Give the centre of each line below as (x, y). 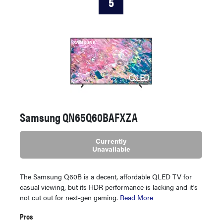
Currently (111, 141)
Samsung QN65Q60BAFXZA (79, 117)
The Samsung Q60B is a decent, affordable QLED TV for (106, 177)
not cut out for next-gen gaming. (70, 197)
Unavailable (111, 149)
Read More (137, 197)
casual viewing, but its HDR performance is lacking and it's (109, 187)
